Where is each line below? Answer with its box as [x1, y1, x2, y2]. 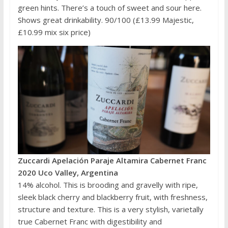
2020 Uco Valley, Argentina [17, 167, 118, 178]
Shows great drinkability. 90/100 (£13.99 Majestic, [17, 14, 194, 25]
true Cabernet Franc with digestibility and [17, 216, 162, 226]
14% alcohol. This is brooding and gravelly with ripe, [17, 179, 198, 190]
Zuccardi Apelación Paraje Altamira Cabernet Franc [17, 155, 207, 165]
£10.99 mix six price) [17, 26, 91, 37]
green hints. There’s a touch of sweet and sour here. [17, 2, 202, 13]
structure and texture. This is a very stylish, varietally [17, 204, 204, 214]
